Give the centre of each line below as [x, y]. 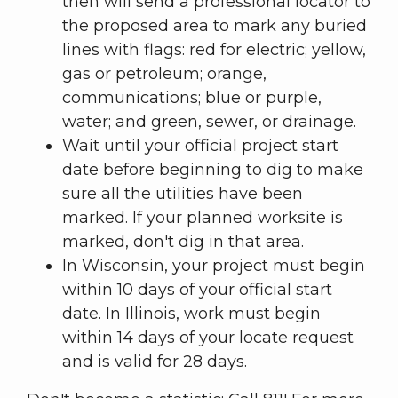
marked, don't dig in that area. [183, 242]
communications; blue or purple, [192, 98]
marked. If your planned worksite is [203, 218]
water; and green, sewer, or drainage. [209, 122]
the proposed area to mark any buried [215, 26]
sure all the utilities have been [183, 194]
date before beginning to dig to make [213, 170]
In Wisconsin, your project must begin [214, 266]
